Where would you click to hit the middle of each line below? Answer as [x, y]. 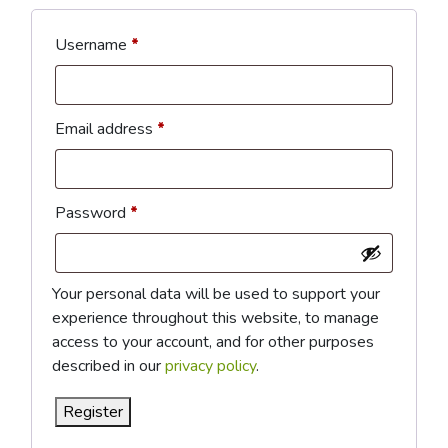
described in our [108, 366]
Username [93, 45]
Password [92, 213]
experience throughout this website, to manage [215, 318]
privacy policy [210, 366]
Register [93, 412]
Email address [106, 129]
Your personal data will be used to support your [216, 294]
